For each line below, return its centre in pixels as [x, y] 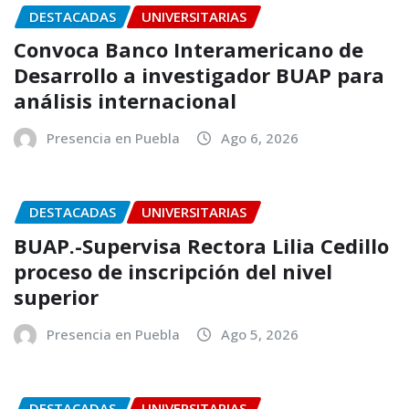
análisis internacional [125, 101]
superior [56, 296]
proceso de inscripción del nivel [173, 271]
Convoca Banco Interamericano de [189, 50]
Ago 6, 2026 [260, 138]
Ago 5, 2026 [260, 334]
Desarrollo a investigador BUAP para [199, 75]
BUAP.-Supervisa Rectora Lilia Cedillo [201, 245]
